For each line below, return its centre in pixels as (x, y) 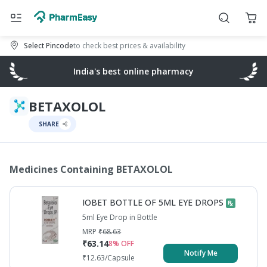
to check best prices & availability (129, 45)
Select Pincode (49, 45)
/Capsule (120, 258)
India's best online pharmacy (133, 71)
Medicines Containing (62, 169)
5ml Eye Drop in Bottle (120, 217)
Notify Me (201, 253)
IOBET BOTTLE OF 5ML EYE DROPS (153, 202)
